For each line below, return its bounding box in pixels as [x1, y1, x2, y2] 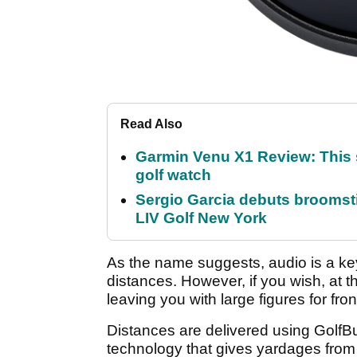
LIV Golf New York [135, 209, 267, 226]
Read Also [120, 116, 182, 131]
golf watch [135, 166, 211, 183]
